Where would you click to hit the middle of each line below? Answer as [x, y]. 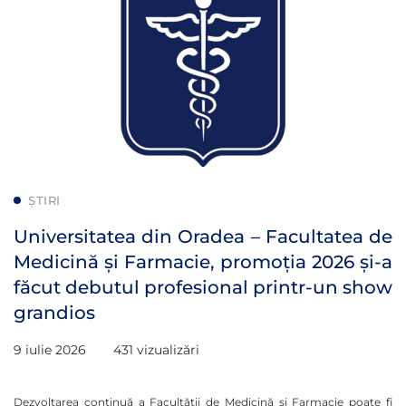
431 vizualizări [156, 349]
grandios [54, 312]
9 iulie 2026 [50, 349]
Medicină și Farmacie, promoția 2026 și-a [203, 261]
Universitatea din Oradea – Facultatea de [203, 236]
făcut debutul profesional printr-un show [203, 287]
